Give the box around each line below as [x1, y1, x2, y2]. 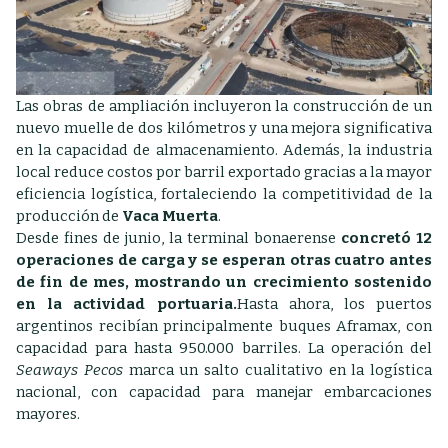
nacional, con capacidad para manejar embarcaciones [16, 383, 432, 402]
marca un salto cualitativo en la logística [122, 361, 432, 380]
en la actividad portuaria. [16, 295, 237, 314]
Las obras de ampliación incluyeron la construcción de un [16, 97, 432, 116]
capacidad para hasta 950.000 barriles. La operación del [16, 339, 432, 358]
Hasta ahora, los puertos [236, 295, 432, 314]
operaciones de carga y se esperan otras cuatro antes [16, 251, 432, 270]
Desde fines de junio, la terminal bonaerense [16, 229, 341, 248]
